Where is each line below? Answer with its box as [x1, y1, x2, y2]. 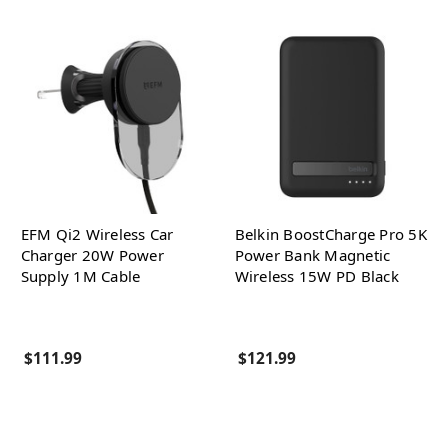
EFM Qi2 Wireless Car [20, 224, 174, 244]
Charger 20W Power [20, 245, 164, 265]
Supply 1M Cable [20, 266, 141, 286]
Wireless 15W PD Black [234, 266, 399, 286]
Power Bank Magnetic [234, 245, 391, 265]
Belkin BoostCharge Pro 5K [234, 224, 427, 244]
